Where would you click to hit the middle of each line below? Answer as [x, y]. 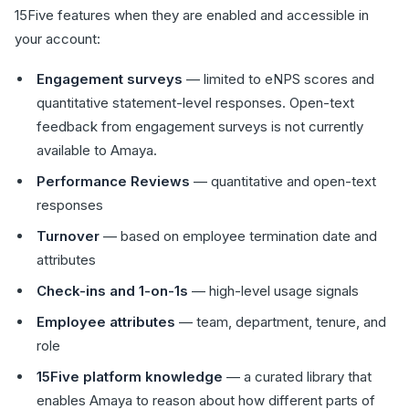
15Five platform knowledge [130, 377]
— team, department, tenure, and [281, 322]
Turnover [68, 236]
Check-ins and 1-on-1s [112, 291]
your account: [58, 39]
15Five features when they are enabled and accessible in [192, 15]
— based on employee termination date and [238, 236]
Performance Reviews [113, 181]
